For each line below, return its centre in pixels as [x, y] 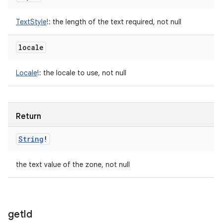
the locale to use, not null [84, 73]
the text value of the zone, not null [73, 165]
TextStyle [31, 22]
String [31, 139]
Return [28, 116]
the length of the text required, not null [116, 22]
